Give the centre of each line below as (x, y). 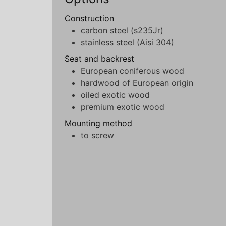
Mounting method (98, 123)
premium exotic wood (123, 107)
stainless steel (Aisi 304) (127, 43)
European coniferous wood (132, 71)
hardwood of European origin (137, 83)
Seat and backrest (99, 59)
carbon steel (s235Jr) (122, 31)
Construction (89, 18)
